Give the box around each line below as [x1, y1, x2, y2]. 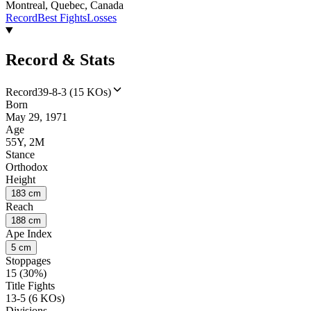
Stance [6, 148, 35, 160]
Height [6, 173, 35, 185]
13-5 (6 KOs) [6, 292, 65, 304]
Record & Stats [6, 51, 115, 69]
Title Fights [6, 279, 55, 292]
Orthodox [6, 160, 48, 173]
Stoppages [6, 254, 51, 267]
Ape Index [6, 227, 52, 239]
